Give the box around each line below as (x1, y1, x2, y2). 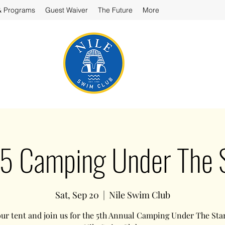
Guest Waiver (45, 6, 88, 15)
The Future (98, 6, 133, 15)
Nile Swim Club (108, 189, 170, 201)
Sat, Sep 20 (55, 189, 99, 201)
